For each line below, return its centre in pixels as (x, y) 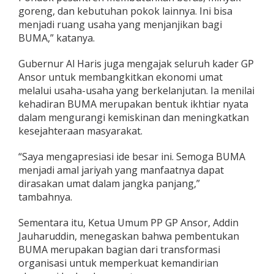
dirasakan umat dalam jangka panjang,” (109, 184)
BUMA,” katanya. (57, 38)
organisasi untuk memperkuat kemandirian (118, 263)
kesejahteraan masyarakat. (80, 131)
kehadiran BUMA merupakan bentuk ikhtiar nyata (133, 104)
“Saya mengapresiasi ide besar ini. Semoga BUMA (132, 157)
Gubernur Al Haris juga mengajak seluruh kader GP (136, 64)
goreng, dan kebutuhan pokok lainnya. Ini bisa (125, 11)
